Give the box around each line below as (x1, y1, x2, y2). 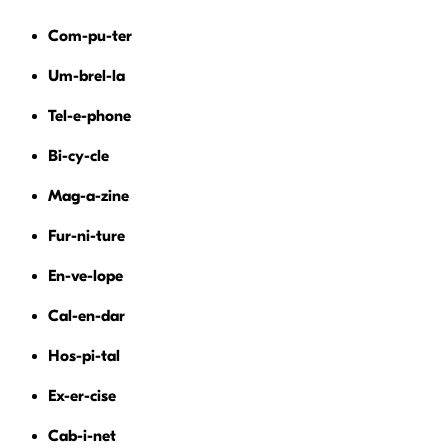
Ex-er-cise (48, 386, 116, 405)
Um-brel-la (48, 66, 125, 85)
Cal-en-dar (48, 306, 125, 325)
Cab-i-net (48, 426, 116, 445)
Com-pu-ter (48, 26, 132, 45)
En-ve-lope (48, 266, 123, 285)
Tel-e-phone (48, 106, 131, 125)
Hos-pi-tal (48, 346, 120, 365)
